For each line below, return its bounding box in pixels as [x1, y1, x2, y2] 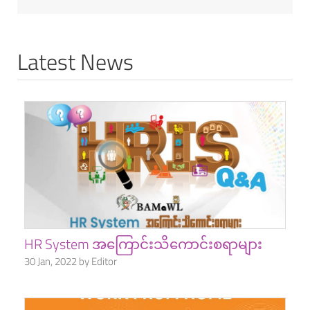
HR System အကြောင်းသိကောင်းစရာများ [24, 233, 262, 255]
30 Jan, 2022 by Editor [24, 253, 117, 270]
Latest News [17, 45, 134, 79]
